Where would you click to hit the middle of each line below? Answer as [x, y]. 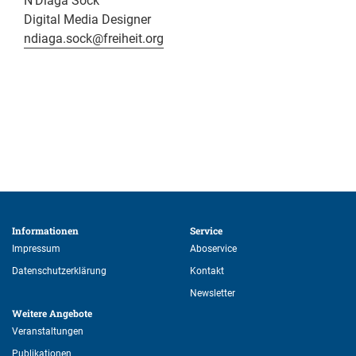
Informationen [46, 231]
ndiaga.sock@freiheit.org [94, 39]
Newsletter [213, 294]
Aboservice [213, 249]
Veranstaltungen [48, 332]
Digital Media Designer [87, 20]
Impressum [36, 249]
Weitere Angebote [53, 313]
